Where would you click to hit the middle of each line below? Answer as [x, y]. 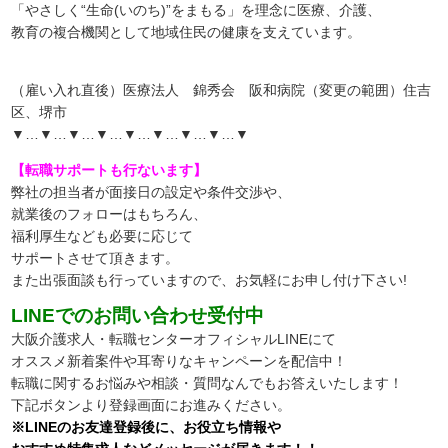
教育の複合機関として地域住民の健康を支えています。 [186, 31]
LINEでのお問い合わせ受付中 [138, 315]
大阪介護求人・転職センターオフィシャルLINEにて [174, 338]
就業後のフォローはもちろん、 [109, 213]
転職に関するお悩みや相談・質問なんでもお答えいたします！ [207, 382]
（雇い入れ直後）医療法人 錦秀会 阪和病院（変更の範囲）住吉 [221, 89]
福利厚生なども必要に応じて [102, 235]
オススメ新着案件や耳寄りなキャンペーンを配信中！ [179, 360]
